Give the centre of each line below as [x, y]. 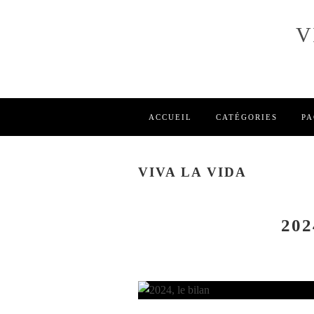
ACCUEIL [170, 117]
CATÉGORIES [247, 117]
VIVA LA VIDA [192, 172]
